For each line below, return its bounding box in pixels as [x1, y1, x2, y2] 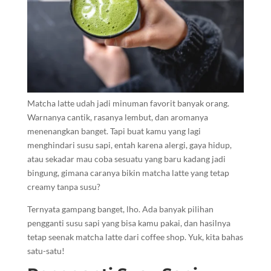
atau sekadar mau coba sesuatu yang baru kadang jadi [27, 154, 226, 165]
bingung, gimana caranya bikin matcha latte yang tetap [27, 168, 229, 178]
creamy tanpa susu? [27, 181, 100, 192]
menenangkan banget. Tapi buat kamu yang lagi [27, 126, 201, 137]
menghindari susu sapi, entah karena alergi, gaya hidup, [27, 140, 232, 151]
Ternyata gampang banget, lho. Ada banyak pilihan [27, 204, 214, 215]
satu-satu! [27, 246, 65, 256]
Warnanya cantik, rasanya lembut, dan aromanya [27, 112, 208, 123]
